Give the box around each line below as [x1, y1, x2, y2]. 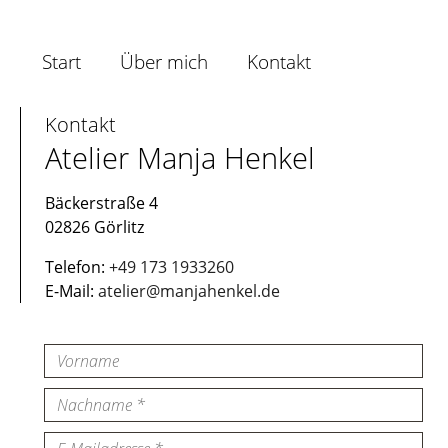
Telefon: [45, 256, 109, 279]
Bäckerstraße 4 [45, 192, 158, 215]
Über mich [119, 47, 208, 75]
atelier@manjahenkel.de [98, 280, 280, 303]
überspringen [11, 24, 114, 46]
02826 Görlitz [45, 216, 144, 239]
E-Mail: [45, 280, 98, 303]
